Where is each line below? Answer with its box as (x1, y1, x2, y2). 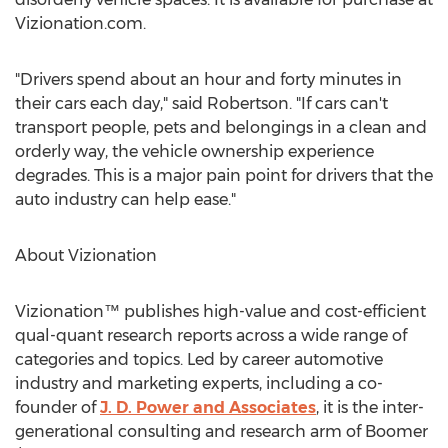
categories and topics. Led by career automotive (15, 350, 383, 369)
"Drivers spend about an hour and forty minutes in (15, 70, 402, 89)
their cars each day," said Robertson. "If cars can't (15, 94, 388, 113)
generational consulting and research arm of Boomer (15, 422, 428, 441)
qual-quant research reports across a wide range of (15, 326, 407, 345)
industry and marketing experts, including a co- (15, 374, 383, 393)
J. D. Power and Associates (100, 398, 316, 417)
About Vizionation (15, 246, 157, 265)
